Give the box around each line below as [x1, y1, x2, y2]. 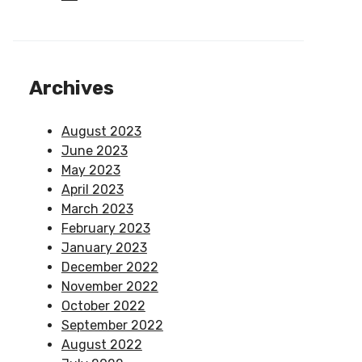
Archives [28, 77, 114, 100]
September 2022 [61, 318, 163, 334]
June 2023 [61, 143, 128, 159]
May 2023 [61, 162, 120, 179]
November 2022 [61, 279, 158, 295]
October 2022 [61, 298, 145, 314]
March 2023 [61, 201, 133, 217]
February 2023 [61, 221, 150, 237]
